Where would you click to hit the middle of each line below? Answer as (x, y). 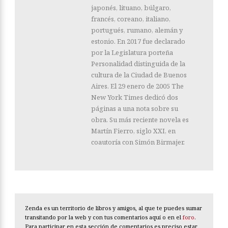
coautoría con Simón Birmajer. (138, 142)
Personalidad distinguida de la (138, 63)
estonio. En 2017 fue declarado (138, 41)
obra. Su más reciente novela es (140, 119)
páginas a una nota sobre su (135, 108)
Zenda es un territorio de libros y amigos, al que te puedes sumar (113, 208)
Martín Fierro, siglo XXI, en (133, 131)
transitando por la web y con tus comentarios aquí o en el (104, 217)
